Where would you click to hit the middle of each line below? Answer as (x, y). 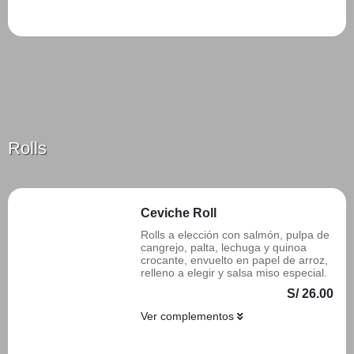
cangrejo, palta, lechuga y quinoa (224, 247)
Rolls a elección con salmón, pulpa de (235, 235)
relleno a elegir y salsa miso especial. (234, 273)
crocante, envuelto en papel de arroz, (234, 260)
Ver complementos (189, 316)
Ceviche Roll (179, 213)
